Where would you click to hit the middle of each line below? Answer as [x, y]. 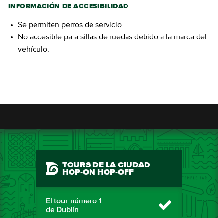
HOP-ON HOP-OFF [98, 173]
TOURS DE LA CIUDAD [106, 165]
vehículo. [34, 49]
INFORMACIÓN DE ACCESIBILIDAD [68, 7]
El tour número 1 [74, 201]
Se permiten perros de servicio [70, 25]
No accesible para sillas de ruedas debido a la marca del [112, 37]
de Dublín [62, 210]
